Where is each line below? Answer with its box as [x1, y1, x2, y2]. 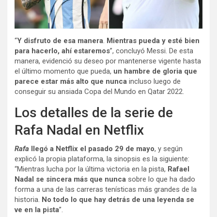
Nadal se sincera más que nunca [15, 174, 126, 184]
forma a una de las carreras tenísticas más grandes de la [15, 185, 197, 194]
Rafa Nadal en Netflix [15, 122, 144, 138]
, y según [155, 144, 183, 153]
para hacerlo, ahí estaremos [15, 46, 110, 55]
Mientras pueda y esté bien [107, 36, 200, 45]
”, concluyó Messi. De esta [110, 46, 193, 55]
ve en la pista [15, 205, 59, 214]
